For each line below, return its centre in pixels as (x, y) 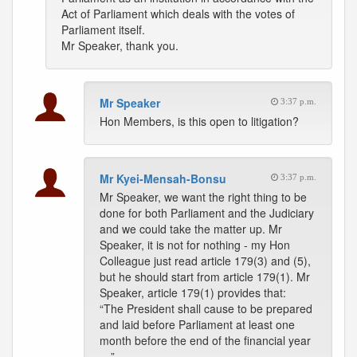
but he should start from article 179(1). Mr (205, 277)
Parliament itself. (103, 29)
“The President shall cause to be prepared (206, 308)
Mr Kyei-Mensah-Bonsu (163, 178)
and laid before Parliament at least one (197, 324)
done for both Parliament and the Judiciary (207, 213)
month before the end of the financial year (205, 340)
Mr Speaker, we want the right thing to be (203, 197)
